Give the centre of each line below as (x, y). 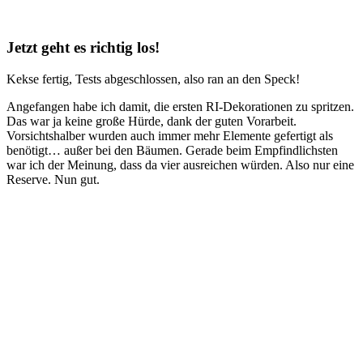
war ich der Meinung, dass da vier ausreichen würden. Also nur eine (180, 164)
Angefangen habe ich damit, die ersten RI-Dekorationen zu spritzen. (180, 106)
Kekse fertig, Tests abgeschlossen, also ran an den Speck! (153, 79)
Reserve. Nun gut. (53, 179)
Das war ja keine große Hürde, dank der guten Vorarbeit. (152, 121)
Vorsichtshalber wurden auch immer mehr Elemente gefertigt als (170, 135)
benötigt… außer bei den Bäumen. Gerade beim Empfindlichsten (172, 150)
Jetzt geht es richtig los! (83, 47)
